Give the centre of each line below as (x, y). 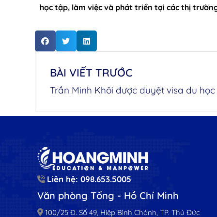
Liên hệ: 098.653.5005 (89, 179)
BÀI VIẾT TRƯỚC (91, 73)
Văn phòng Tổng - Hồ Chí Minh (108, 196)
